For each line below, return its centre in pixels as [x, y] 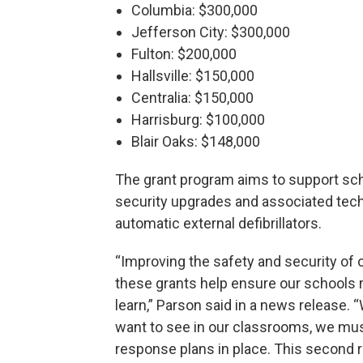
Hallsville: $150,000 [193, 75]
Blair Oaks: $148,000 [196, 141]
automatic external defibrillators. [218, 223]
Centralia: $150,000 [192, 97]
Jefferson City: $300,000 [211, 32]
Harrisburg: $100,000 [198, 119]
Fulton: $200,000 [184, 53]
